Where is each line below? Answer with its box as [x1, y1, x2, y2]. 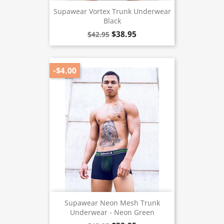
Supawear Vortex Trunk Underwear [53, 6, 171, 16]
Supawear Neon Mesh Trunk [64, 198, 160, 208]
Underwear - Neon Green [69, 207, 154, 217]
